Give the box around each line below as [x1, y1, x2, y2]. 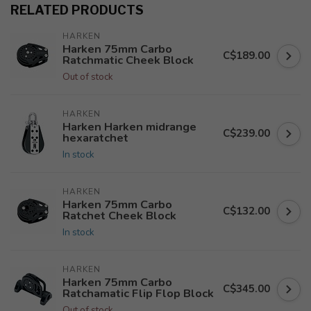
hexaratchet [62, 130, 128, 146]
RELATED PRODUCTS [10, 3, 144, 17]
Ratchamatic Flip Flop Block [62, 285, 214, 301]
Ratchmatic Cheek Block [62, 52, 194, 68]
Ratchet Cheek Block [62, 208, 176, 224]
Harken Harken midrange [62, 119, 196, 135]
